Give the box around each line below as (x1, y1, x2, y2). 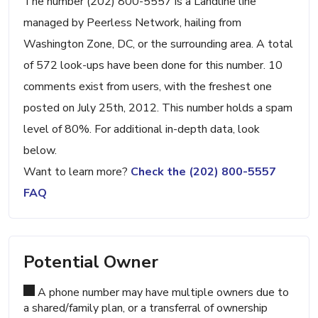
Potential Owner (23, 251, 158, 274)
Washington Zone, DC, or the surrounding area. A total (23, 36, 293, 53)
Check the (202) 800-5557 (131, 164, 276, 180)
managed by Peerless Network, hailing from (23, 15, 241, 31)
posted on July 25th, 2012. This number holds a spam (23, 100, 292, 116)
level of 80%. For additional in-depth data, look (23, 121, 260, 138)
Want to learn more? (23, 164, 131, 180)
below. (23, 143, 57, 159)
